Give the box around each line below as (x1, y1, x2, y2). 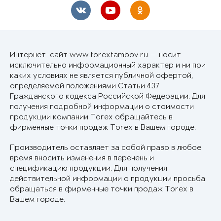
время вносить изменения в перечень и (10, 154, 154, 163)
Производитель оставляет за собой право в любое (10, 144, 201, 152)
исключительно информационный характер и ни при (10, 61, 206, 70)
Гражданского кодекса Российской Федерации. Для (10, 92, 205, 101)
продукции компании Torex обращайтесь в (10, 113, 173, 122)
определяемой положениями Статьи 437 (10, 82, 159, 91)
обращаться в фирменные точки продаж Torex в (10, 185, 193, 194)
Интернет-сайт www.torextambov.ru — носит (10, 51, 181, 60)
